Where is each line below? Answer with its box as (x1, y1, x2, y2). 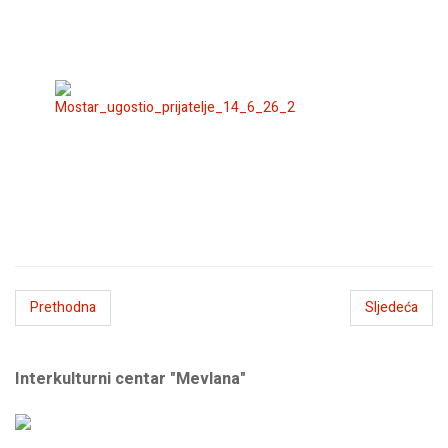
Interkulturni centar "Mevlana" (15, 367, 246, 392)
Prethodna (30, 296, 96, 318)
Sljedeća (365, 296, 418, 318)
